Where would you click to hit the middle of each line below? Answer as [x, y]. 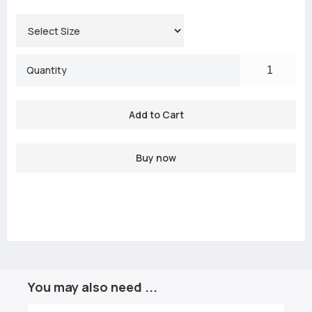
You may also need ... [93, 287]
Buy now [156, 158]
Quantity [47, 70]
